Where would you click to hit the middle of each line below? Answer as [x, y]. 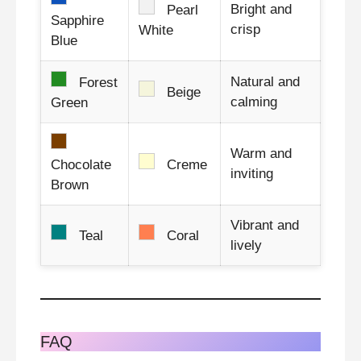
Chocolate [81, 164]
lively [246, 245]
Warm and [261, 153]
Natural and [265, 81]
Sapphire [77, 20]
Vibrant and [265, 225]
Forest [96, 82]
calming [254, 102]
